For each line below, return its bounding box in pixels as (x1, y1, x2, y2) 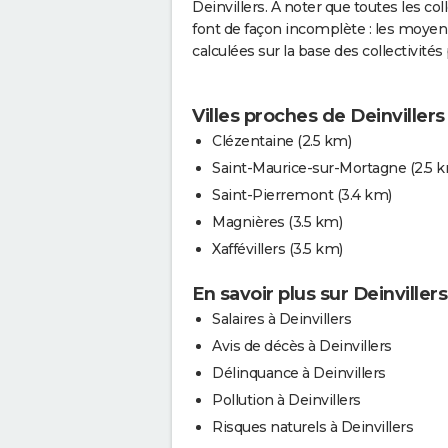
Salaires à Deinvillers (212, 309, 351, 328)
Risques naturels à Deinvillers (212, 417, 413, 436)
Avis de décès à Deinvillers (212, 336, 392, 355)
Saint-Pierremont (212, 185, 333, 204)
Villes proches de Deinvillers (192, 104, 445, 127)
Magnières (212, 212, 285, 231)
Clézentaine (212, 131, 294, 150)
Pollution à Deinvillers (212, 390, 361, 409)
